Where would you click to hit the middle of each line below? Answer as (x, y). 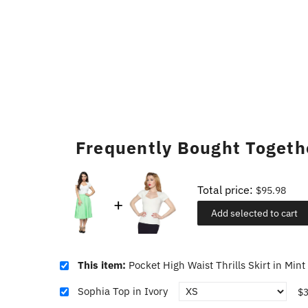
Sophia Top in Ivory (122, 291)
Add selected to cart (254, 213)
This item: (103, 265)
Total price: (226, 189)
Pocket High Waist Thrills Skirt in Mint (217, 265)
